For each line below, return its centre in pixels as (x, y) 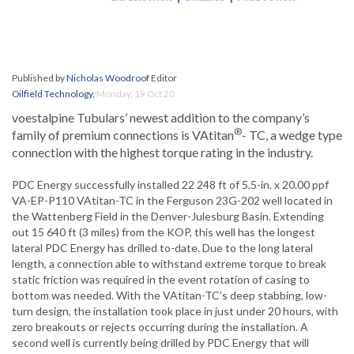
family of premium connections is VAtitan (123, 135)
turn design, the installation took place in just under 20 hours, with (175, 311)
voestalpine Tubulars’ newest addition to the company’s (161, 118)
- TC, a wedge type (292, 135)
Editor (163, 78)
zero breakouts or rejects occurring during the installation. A (160, 327)
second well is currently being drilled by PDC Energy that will (160, 343)
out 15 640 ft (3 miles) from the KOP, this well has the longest (164, 232)
